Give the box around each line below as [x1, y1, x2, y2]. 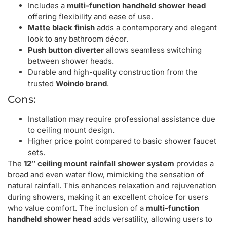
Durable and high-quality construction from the [28, 67, 198, 78]
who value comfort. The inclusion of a [8, 203, 146, 213]
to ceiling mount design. [28, 125, 115, 135]
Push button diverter [28, 45, 104, 55]
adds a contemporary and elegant [95, 23, 217, 33]
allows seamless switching [104, 45, 202, 55]
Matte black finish [28, 23, 95, 33]
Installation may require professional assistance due [28, 114, 215, 124]
